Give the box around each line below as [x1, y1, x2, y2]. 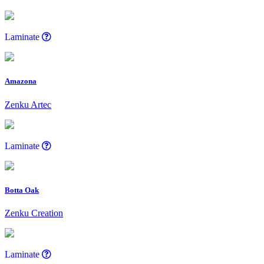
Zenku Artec [5, 99, 51, 110]
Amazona [5, 77, 37, 86]
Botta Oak [5, 185, 39, 194]
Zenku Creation [5, 208, 63, 218]
